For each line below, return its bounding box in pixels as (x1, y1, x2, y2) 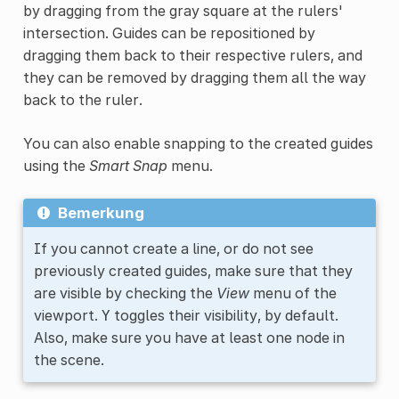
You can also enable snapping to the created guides (22, 134, 373, 153)
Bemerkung (57, 204, 144, 223)
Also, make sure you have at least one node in (33, 329, 345, 347)
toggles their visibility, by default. (110, 306, 338, 325)
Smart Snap (88, 157, 167, 175)
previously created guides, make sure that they (33, 262, 353, 281)
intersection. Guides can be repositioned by (22, 24, 315, 43)
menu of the (248, 284, 337, 303)
